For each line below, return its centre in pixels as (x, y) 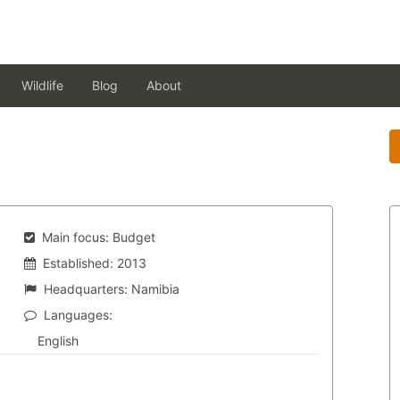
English (58, 341)
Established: (78, 263)
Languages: (78, 315)
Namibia (155, 289)
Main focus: (75, 237)
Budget (133, 237)
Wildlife (42, 85)
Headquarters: (85, 289)
